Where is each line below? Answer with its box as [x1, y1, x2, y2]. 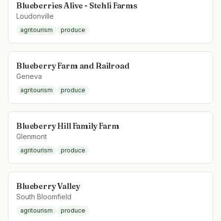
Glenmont [16, 132, 47, 141]
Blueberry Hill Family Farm [16, 121, 119, 131]
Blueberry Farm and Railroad [16, 61, 130, 71]
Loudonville [16, 12, 54, 20]
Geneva [16, 72, 42, 80]
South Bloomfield [16, 192, 72, 201]
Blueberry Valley [16, 181, 80, 191]
